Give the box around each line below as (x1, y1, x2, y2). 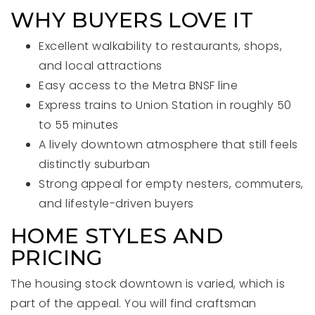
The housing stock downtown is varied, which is (11, 276, 285, 292)
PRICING (11, 245, 103, 271)
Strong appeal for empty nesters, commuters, (39, 176, 304, 192)
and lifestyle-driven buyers (39, 195, 194, 212)
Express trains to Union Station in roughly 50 (39, 97, 292, 113)
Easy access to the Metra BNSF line (39, 77, 238, 94)
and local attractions (39, 58, 162, 74)
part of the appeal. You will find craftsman (11, 295, 257, 311)
